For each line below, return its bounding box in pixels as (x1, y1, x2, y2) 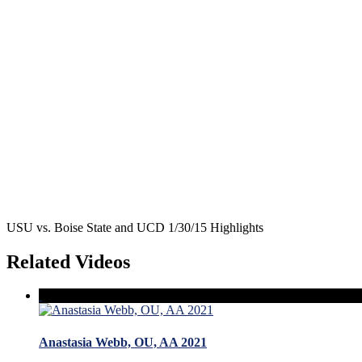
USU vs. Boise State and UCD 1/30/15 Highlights (6, 220, 263, 234)
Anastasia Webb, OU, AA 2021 (39, 335, 207, 349)
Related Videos (6, 250, 130, 272)
